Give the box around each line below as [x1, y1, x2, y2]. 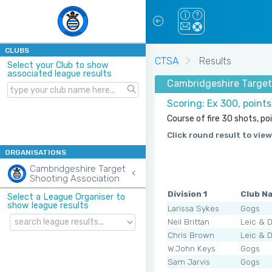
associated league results [7, 69, 112, 79]
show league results [7, 200, 89, 211]
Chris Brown [168, 229, 214, 240]
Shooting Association [30, 173, 120, 185]
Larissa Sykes [168, 203, 219, 213]
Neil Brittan [168, 216, 209, 226]
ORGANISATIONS [5, 148, 66, 157]
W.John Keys [168, 243, 216, 253]
